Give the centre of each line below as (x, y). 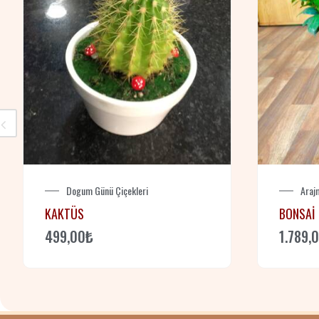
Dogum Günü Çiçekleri (107, 191)
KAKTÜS (64, 214)
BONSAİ (297, 214)
